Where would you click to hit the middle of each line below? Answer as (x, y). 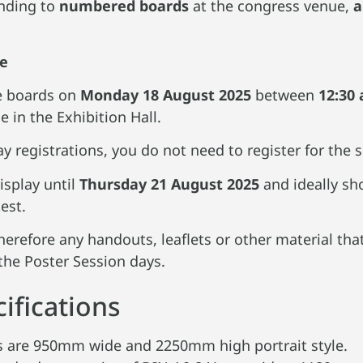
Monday (112, 95)
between (285, 95)
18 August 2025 (197, 95)
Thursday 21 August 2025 (170, 184)
